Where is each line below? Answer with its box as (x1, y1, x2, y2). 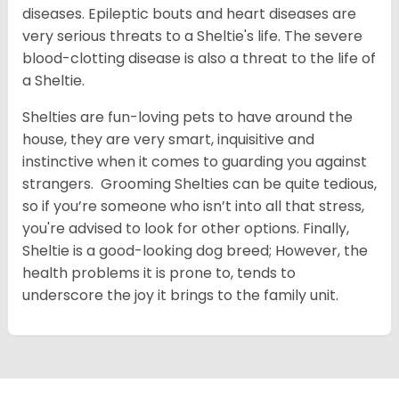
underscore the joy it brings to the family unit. (22, 285, 338, 306)
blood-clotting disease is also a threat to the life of (22, 48, 376, 69)
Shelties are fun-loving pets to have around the (22, 107, 353, 128)
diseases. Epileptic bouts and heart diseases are (22, 4, 356, 25)
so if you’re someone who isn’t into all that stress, (22, 196, 364, 217)
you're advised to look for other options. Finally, (22, 218, 349, 240)
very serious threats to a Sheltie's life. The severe (22, 26, 362, 47)
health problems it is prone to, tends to (22, 263, 296, 284)
